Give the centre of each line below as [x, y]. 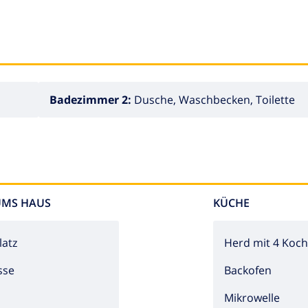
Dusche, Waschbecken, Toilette [214, 99]
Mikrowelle [252, 297]
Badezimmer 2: [92, 99]
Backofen [248, 270]
